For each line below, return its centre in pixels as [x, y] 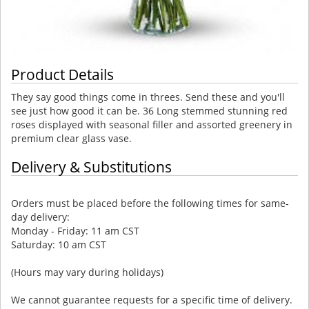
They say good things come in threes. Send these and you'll [148, 97]
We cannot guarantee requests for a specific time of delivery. [152, 299]
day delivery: [40, 217]
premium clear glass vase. [71, 138]
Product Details [62, 74]
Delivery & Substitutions [91, 167]
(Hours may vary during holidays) [87, 272]
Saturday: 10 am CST [59, 244]
